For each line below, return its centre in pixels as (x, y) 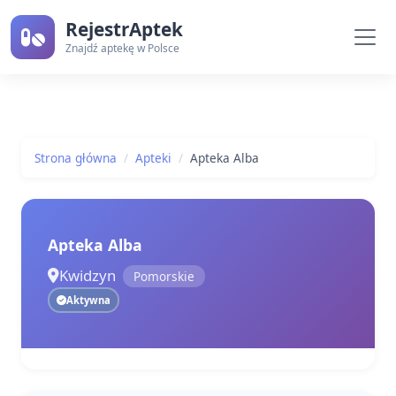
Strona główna (76, 158)
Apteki (153, 158)
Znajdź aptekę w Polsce (122, 48)
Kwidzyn (88, 275)
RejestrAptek (124, 29)
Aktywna (88, 300)
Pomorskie (164, 276)
